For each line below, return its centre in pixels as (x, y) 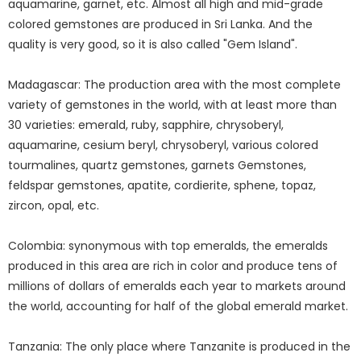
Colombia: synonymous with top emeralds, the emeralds (168, 245)
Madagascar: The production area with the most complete (174, 84)
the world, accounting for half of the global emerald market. (178, 306)
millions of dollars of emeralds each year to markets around (177, 286)
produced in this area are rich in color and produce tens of (173, 266)
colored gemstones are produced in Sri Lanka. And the (160, 24)
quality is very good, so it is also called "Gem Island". (153, 44)
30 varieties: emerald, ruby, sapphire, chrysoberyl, (146, 124)
